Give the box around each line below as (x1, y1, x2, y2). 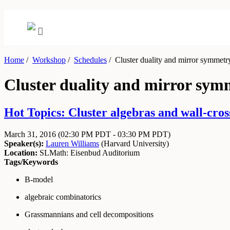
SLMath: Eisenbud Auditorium (37, 148, 140, 157)
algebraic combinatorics (25, 192, 101, 201)
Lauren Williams (46, 139, 99, 148)
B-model (25, 175, 53, 184)
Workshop (32, 55, 66, 64)
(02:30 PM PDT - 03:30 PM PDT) (58, 129, 170, 139)
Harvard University (104, 139, 166, 148)
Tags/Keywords (4, 157, 58, 166)
